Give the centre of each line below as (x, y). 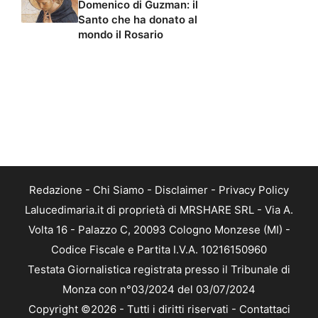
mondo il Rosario (121, 35)
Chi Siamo (119, 190)
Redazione (56, 190)
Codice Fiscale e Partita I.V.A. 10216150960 (159, 250)
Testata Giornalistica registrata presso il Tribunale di (159, 270)
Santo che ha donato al (138, 20)
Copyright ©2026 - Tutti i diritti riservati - (133, 309)
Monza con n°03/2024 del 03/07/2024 (159, 290)
